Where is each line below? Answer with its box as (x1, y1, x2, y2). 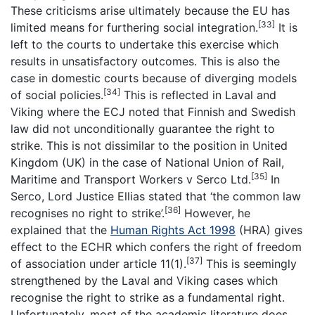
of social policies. (11, 88, 103, 103)
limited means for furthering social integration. (11, 20, 258, 35)
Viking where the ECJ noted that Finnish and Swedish (11, 105, 295, 120)
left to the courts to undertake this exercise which (11, 37, 278, 52)
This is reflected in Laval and (120, 88, 276, 103)
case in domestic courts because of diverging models (11, 71, 297, 86)
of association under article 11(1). (11, 257, 186, 271)
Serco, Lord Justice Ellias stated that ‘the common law (11, 189, 301, 204)
